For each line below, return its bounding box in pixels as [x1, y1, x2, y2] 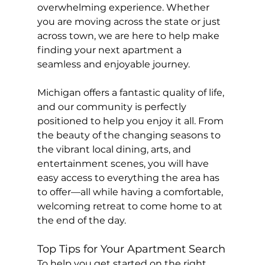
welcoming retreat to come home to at [37, 201, 225, 212]
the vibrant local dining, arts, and [37, 144, 193, 156]
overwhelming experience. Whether [37, 2, 212, 14]
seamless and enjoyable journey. [37, 59, 190, 70]
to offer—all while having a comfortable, [37, 186, 225, 198]
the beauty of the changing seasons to [37, 130, 223, 141]
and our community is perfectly [37, 101, 189, 113]
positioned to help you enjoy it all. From [37, 115, 226, 127]
